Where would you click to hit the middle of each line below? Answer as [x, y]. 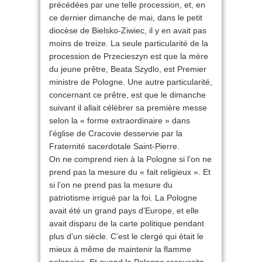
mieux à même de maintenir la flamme [120, 249]
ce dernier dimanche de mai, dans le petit [126, 18]
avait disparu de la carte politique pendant [127, 224]
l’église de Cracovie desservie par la [116, 134]
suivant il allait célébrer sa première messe [128, 108]
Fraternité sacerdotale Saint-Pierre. [114, 146]
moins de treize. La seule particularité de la [129, 44]
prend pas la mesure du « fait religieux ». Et [130, 172]
